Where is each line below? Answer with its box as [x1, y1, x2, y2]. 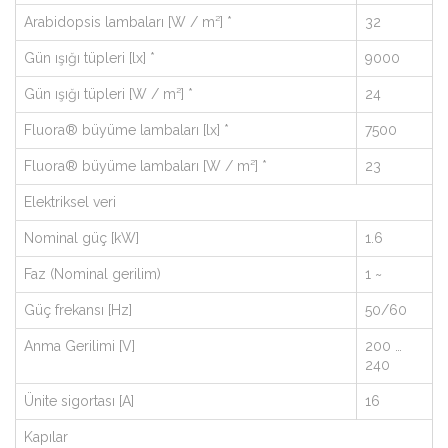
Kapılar [24, 429, 68, 445]
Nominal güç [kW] [24, 230, 139, 246]
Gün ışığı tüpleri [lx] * [24, 50, 155, 66]
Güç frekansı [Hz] [24, 302, 132, 318]
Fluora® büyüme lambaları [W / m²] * [24, 158, 267, 174]
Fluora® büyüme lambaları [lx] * [24, 122, 229, 138]
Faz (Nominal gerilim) [24, 266, 161, 282]
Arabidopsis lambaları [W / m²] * [24, 14, 232, 30]
